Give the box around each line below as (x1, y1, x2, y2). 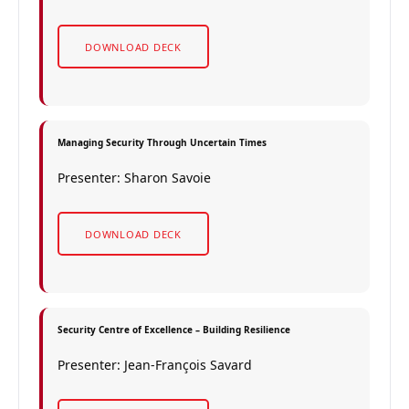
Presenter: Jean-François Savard (58, 356, 252, 373)
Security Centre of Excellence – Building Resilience (58, 323, 290, 336)
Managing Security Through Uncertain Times (58, 136, 267, 149)
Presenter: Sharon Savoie (58, 169, 211, 186)
